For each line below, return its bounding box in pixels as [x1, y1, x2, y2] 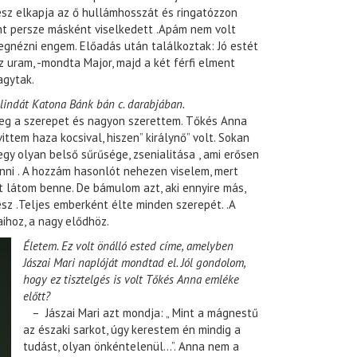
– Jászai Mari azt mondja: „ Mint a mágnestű [23, 305, 258, 321]
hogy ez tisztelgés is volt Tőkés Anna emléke [23, 272, 239, 288]
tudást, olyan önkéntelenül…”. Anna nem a [23, 339, 239, 355]
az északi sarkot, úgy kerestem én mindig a [23, 322, 241, 338]
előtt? [23, 288, 50, 304]
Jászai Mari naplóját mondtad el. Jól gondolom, [23, 255, 245, 271]
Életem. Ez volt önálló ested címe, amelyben [23, 238, 233, 254]
